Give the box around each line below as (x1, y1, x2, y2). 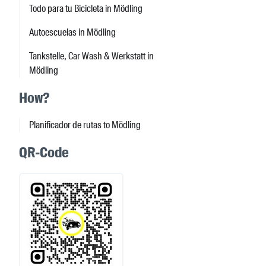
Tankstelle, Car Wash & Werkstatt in (29, 50, 154, 63)
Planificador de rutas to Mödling (29, 119, 141, 132)
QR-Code (19, 143, 69, 162)
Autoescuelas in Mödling (29, 26, 116, 39)
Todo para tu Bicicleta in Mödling (29, 2, 142, 15)
